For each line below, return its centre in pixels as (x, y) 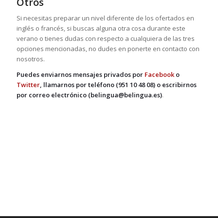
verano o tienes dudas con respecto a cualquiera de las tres (105, 39)
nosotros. (30, 59)
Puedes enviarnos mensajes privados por (80, 75)
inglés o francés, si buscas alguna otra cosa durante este (101, 28)
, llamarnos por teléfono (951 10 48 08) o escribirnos (118, 85)
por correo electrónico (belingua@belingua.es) (89, 95)
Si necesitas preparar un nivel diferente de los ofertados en (105, 18)
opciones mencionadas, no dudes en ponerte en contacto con (108, 49)
